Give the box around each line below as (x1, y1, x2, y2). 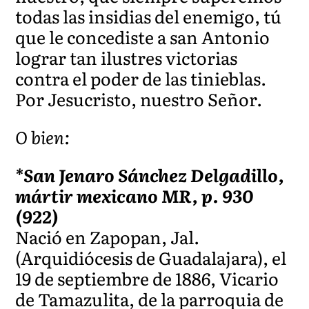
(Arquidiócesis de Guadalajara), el (15, 244, 287, 270)
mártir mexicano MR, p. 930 (15, 182, 254, 208)
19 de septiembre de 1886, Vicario (15, 265, 279, 291)
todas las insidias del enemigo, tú (15, 3, 282, 29)
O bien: (15, 123, 70, 150)
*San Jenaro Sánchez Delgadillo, (15, 161, 285, 188)
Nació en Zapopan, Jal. (15, 223, 200, 250)
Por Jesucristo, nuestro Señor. (15, 86, 263, 112)
